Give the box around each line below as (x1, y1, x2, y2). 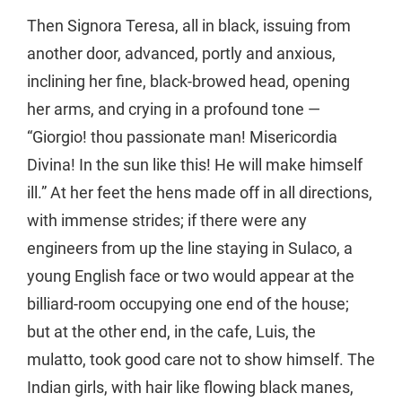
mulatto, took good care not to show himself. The (27, 349, 375, 369)
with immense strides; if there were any (27, 210, 307, 230)
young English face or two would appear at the (27, 266, 354, 285)
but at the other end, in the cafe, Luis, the (27, 321, 316, 341)
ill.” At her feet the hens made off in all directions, (27, 182, 372, 202)
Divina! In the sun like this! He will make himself (27, 154, 363, 174)
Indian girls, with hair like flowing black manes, (27, 377, 354, 397)
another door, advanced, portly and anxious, (27, 43, 336, 63)
